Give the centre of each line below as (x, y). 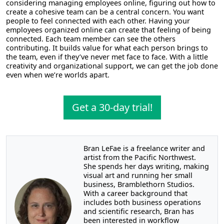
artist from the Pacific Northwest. (139, 157)
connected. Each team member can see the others (91, 38)
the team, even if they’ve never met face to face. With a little (107, 56)
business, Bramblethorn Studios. (139, 184)
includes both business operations (142, 202)
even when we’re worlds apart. (58, 74)
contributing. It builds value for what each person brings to (107, 47)
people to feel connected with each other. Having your (98, 20)
